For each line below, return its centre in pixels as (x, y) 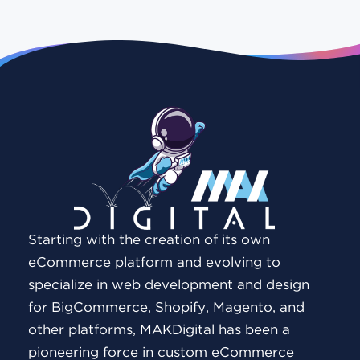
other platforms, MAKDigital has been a (159, 330)
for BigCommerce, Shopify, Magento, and (166, 308)
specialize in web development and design (169, 285)
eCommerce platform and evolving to (154, 263)
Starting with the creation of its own (149, 240)
